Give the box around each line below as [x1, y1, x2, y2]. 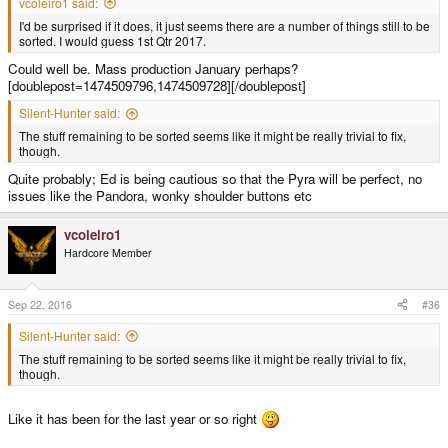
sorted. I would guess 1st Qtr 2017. [19, 31, 206, 49]
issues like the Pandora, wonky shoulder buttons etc [8, 185, 312, 205]
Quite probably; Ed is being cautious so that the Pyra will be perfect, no [8, 168, 422, 188]
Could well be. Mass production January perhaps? [8, 58, 298, 78]
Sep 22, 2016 [8, 296, 72, 312]
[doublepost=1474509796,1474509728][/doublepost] [8, 75, 306, 95]
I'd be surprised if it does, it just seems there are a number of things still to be [19, 16, 430, 34]
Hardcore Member [64, 244, 152, 260]
